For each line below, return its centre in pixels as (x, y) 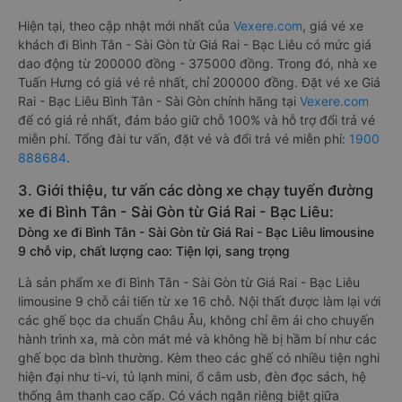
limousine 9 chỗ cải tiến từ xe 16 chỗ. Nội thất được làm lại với (199, 301)
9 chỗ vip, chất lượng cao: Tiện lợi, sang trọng (154, 251)
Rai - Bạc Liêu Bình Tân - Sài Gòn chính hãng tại (159, 101)
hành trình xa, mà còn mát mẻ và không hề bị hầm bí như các (197, 339)
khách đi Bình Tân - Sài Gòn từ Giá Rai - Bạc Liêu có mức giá (195, 44)
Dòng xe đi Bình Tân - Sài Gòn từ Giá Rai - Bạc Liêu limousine (196, 232)
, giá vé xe (333, 26)
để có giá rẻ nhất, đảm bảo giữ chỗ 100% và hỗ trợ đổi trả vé (197, 120)
